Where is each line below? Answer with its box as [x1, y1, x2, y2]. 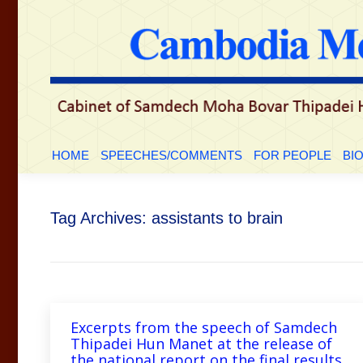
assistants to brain [152, 208, 283, 227]
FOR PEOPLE [254, 147, 331, 162]
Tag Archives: [50, 208, 152, 227]
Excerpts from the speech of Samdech [70, 317, 337, 337]
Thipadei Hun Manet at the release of [70, 333, 332, 353]
